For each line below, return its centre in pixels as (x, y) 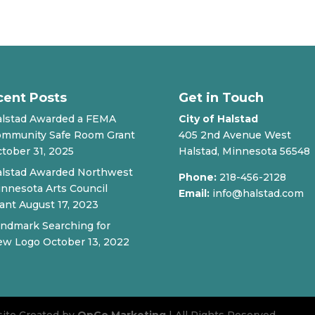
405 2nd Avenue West (234, 135)
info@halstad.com (258, 193)
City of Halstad (218, 118)
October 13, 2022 (86, 242)
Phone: (197, 177)
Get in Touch (221, 97)
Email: (194, 193)
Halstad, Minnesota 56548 (244, 151)
